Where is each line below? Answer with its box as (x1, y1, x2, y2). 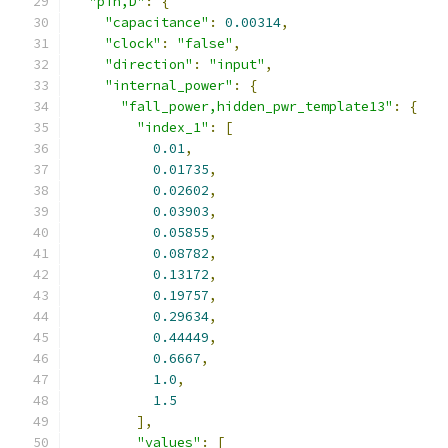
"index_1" (137, 119, 209, 136)
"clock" (105, 35, 161, 52)
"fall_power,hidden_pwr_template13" (121, 98, 393, 115)
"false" (177, 35, 233, 52)
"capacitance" (105, 14, 209, 31)
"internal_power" (105, 77, 233, 94)
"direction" (105, 56, 193, 73)
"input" (209, 56, 265, 73)
